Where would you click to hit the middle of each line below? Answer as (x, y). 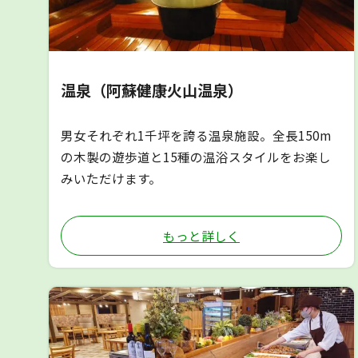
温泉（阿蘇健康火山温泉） (152, 90)
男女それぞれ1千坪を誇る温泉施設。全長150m (196, 135)
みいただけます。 (111, 179)
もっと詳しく (201, 236)
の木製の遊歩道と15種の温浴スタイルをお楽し (196, 157)
